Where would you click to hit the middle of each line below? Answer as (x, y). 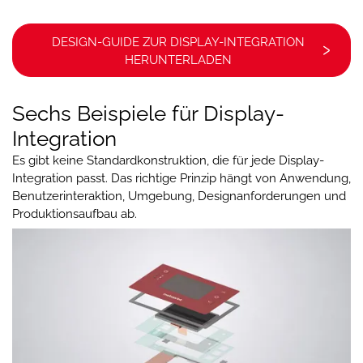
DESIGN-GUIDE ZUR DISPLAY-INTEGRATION (178, 42)
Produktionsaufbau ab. (75, 214)
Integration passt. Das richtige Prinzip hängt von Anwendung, (181, 178)
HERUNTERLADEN (178, 60)
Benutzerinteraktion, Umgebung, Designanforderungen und (179, 196)
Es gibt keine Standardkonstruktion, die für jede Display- (168, 160)
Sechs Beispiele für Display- (148, 113)
